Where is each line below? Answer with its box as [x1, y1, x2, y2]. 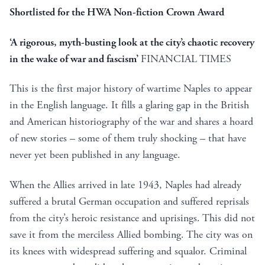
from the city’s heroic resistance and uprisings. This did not [9, 211, 255, 225]
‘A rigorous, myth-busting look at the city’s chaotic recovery [9, 35, 254, 49]
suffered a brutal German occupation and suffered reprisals [9, 194, 249, 208]
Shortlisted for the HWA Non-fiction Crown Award [9, 5, 224, 20]
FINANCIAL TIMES [141, 51, 231, 66]
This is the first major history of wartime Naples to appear [9, 82, 252, 96]
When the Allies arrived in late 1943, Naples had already [9, 177, 241, 192]
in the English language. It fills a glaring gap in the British [9, 98, 249, 112]
